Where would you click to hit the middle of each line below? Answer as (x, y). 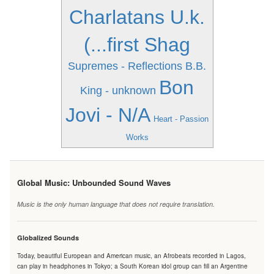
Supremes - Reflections (125, 66)
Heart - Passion (181, 119)
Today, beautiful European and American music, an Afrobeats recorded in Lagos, (131, 256)
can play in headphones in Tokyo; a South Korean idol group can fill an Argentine (132, 266)
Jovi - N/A (108, 115)
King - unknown (118, 91)
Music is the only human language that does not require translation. (116, 204)
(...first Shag (137, 45)
